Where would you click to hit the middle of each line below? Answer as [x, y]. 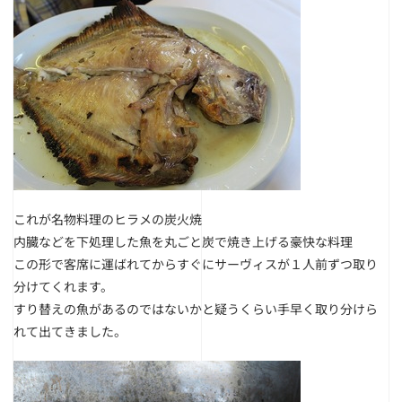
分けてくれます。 [63, 286]
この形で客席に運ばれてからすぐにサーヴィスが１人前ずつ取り [196, 264]
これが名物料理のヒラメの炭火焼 [108, 219]
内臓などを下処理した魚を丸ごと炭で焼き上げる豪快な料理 [183, 241]
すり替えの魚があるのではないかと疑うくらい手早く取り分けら [196, 309]
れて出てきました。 [70, 331]
